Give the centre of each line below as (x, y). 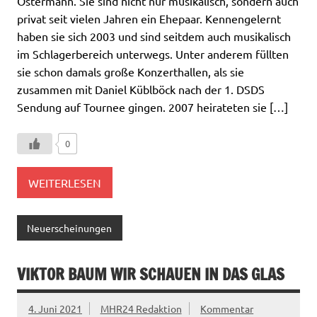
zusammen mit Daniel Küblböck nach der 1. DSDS (141, 90)
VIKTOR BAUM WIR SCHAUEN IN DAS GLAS (151, 274)
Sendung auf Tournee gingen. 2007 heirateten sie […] (152, 107)
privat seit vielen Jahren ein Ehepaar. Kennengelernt (149, 19)
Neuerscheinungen (70, 228)
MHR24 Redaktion (141, 308)
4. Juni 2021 (55, 308)
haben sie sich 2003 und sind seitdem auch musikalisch (154, 36)
